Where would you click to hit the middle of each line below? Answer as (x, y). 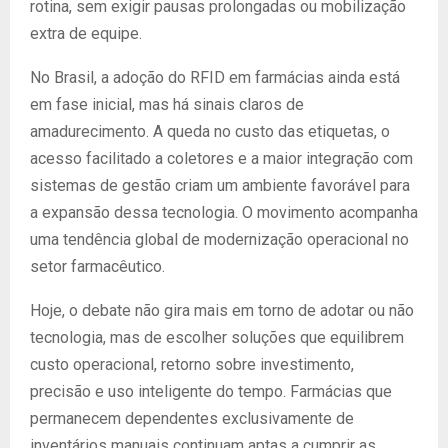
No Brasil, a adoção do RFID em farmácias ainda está (215, 77)
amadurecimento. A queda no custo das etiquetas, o (210, 131)
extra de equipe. (86, 33)
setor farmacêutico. (97, 266)
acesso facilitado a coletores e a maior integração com (221, 158)
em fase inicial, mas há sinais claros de (167, 104)
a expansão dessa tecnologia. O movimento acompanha (224, 212)
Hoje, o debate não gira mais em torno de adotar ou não (222, 310)
